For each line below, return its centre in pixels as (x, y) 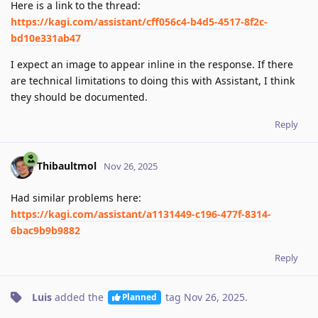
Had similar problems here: (76, 197)
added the (79, 297)
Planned (139, 297)
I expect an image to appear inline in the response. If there (152, 64)
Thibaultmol (67, 166)
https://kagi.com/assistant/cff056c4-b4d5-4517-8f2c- (139, 21)
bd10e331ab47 (46, 38)
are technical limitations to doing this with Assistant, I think (153, 80)
